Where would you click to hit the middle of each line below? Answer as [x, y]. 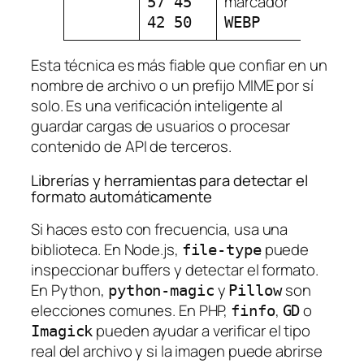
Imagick [62, 331]
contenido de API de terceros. [132, 147]
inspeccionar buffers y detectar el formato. [175, 270]
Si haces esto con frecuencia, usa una [160, 230]
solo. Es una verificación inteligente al [157, 106]
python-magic [161, 291]
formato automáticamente [121, 196]
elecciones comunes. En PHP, [131, 311]
